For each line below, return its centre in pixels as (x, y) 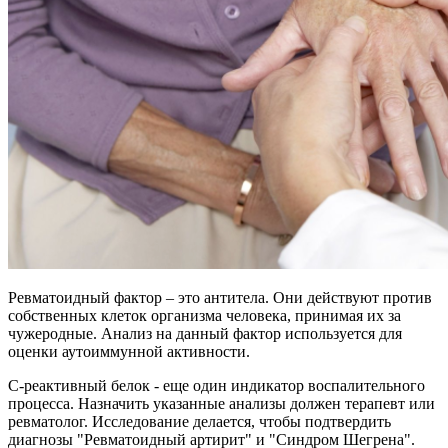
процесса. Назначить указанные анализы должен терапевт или (221, 403)
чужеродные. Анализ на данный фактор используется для (205, 333)
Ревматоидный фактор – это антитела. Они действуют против (220, 297)
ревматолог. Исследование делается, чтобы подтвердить (199, 421)
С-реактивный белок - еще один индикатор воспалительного (216, 385)
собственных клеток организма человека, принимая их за (204, 315)
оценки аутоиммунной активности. (129, 351)
